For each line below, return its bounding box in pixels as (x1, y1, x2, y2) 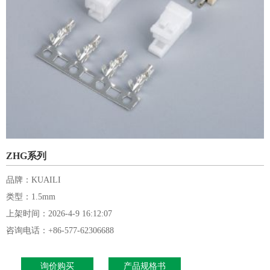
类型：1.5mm (6, 192, 55, 201)
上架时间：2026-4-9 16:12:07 (6, 209, 112, 218)
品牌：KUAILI (6, 175, 61, 184)
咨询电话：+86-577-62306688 (6, 226, 114, 235)
